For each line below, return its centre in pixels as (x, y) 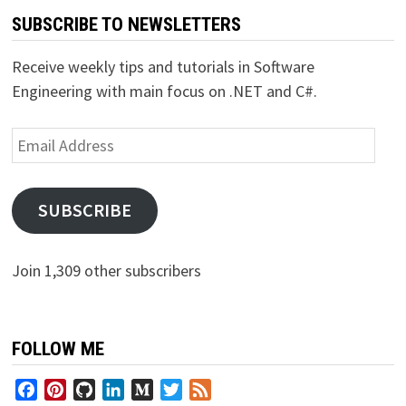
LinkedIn (150, 390)
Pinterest (96, 390)
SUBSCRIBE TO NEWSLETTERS (126, 24)
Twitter (205, 390)
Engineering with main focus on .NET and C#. (164, 91)
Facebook (66, 390)
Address (38, 163)
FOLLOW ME (58, 348)
